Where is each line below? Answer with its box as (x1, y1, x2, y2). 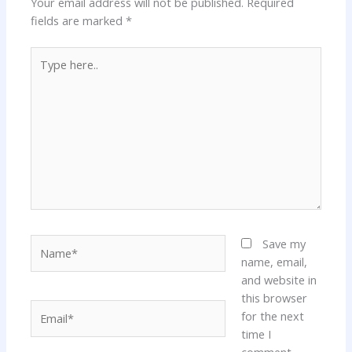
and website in (240, 272, 317, 288)
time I (240, 326, 271, 343)
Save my (262, 236, 306, 252)
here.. (30, 64, 59, 81)
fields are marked (31, 12, 126, 28)
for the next (240, 308, 304, 324)
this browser (240, 290, 307, 306)
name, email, (240, 254, 307, 270)
